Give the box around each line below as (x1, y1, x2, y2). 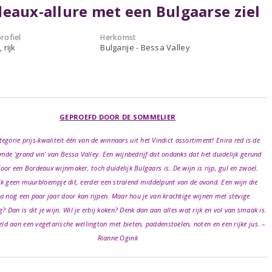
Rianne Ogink (97, 233, 138, 242)
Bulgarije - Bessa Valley (100, 42, 190, 53)
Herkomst (100, 32, 137, 42)
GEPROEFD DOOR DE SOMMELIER (59, 112, 176, 121)
